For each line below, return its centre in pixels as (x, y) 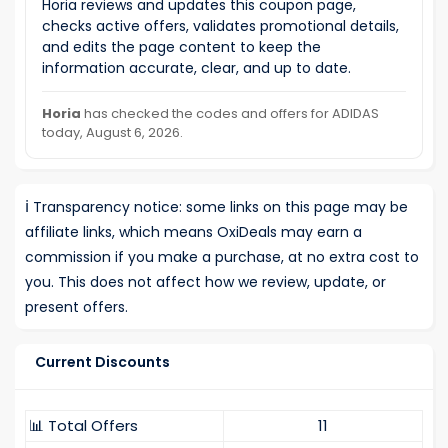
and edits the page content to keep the (181, 47)
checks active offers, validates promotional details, (220, 26)
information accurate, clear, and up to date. (196, 68)
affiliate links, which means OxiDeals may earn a (193, 232)
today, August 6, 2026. (112, 133)
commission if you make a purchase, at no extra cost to (222, 257)
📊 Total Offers (83, 426)
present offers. (76, 307)
